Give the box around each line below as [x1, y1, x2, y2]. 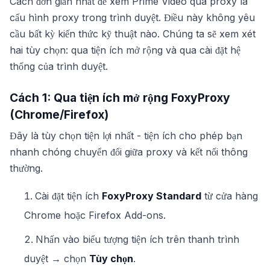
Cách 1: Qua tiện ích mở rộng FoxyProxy [10, 90, 230, 105]
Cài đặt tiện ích [35, 190, 102, 202]
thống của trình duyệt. [10, 60, 108, 72]
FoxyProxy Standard [102, 190, 201, 202]
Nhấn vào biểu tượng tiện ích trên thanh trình [36, 233, 239, 245]
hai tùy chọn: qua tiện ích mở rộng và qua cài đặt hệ [10, 44, 240, 56]
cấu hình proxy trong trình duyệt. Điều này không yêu [10, 11, 255, 24]
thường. [10, 162, 43, 174]
